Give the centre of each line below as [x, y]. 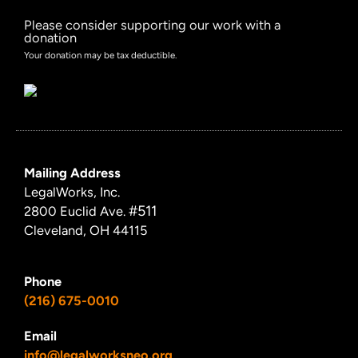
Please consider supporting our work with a [152, 25]
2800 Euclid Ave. [76, 211]
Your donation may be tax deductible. [100, 56]
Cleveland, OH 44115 [86, 231]
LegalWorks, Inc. [72, 192]
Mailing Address [72, 173]
